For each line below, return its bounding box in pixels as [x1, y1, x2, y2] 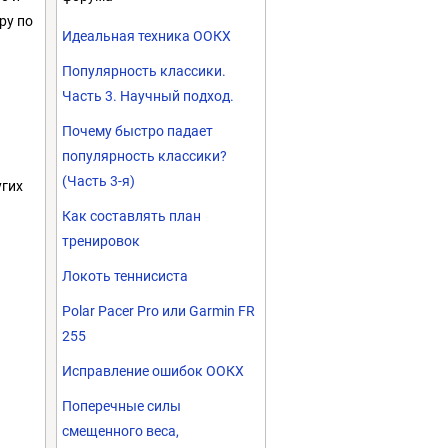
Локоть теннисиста [62, 268, 188, 284]
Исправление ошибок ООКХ [62, 363, 244, 379]
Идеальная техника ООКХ [62, 28, 231, 44]
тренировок [62, 233, 140, 249]
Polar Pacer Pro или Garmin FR [62, 303, 255, 319]
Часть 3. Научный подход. [62, 88, 234, 104]
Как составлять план [62, 208, 201, 224]
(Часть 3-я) [62, 173, 135, 189]
